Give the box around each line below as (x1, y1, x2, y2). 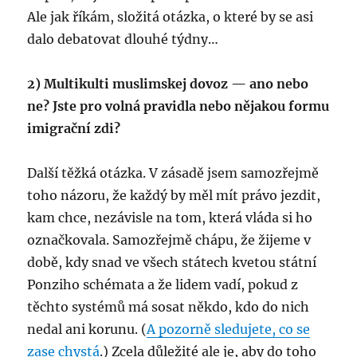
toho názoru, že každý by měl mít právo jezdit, (27, 187, 321, 203)
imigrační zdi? (27, 120, 121, 136)
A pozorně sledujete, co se (147, 321, 311, 337)
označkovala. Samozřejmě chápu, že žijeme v (27, 232, 312, 248)
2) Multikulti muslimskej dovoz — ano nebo (27, 76, 309, 92)
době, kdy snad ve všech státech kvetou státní (27, 254, 317, 270)
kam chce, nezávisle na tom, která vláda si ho (27, 210, 313, 226)
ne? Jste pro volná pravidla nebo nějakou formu (27, 98, 330, 114)
